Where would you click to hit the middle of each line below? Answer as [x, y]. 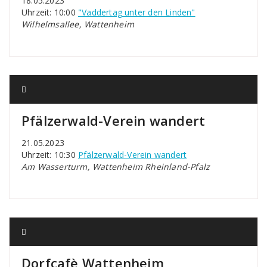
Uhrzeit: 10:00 [50, 12]
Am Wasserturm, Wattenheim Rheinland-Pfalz [116, 167]
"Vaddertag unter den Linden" [137, 12]
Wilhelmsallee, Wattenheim [78, 24]
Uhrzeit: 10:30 [50, 155]
